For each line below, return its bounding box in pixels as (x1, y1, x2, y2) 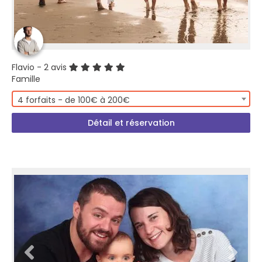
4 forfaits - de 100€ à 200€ (18, 94, 130, 106)
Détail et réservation (87, 117, 175, 129)
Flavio (12, 61, 35, 73)
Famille (12, 73, 40, 85)
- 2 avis (37, 61, 67, 73)
